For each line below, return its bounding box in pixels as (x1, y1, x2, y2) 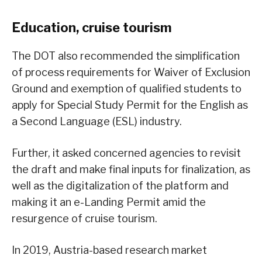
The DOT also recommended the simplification (12, 49, 240, 62)
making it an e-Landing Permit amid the (12, 195, 206, 208)
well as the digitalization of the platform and (12, 179, 229, 192)
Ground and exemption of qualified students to (12, 82, 242, 95)
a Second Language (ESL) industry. (12, 115, 182, 127)
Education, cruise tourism (12, 19, 172, 35)
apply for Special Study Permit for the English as (12, 98, 248, 111)
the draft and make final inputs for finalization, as (12, 163, 250, 175)
